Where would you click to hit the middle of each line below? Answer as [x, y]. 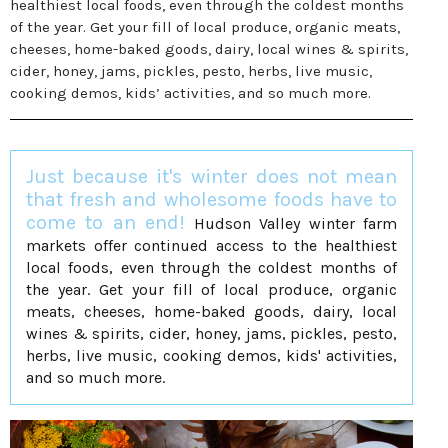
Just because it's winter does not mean [211, 176]
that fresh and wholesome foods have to [211, 199]
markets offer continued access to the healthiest [211, 245]
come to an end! [106, 222]
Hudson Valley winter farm [291, 223]
